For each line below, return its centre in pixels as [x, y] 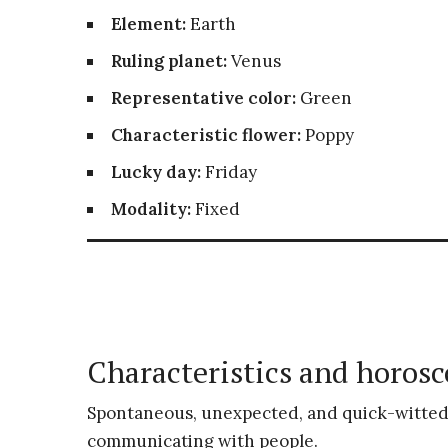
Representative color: [203, 98]
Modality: [151, 209]
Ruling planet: [169, 61]
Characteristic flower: [206, 135]
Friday [229, 172]
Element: [148, 24]
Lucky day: [156, 172]
